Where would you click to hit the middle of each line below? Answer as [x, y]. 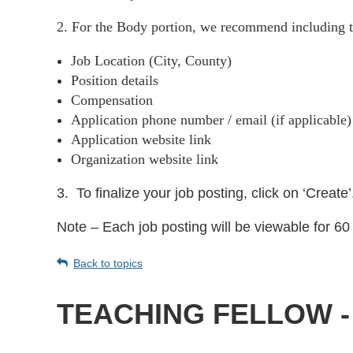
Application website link [143, 140]
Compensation [114, 100]
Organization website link [145, 160]
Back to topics [108, 264]
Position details [117, 81]
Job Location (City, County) [151, 61]
